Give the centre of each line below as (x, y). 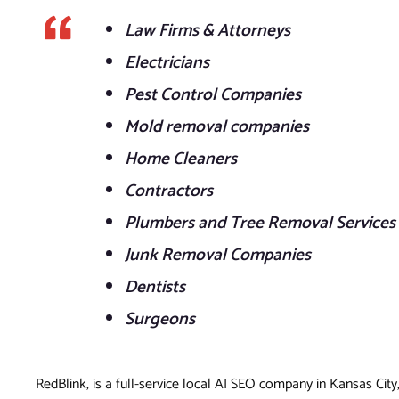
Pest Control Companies (213, 95)
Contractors (169, 191)
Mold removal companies (217, 127)
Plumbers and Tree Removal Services (260, 224)
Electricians (167, 63)
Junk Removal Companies (218, 256)
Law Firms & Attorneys (208, 31)
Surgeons (160, 320)
